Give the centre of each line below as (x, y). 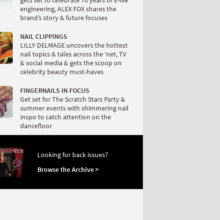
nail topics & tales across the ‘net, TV (73, 54)
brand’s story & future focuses (64, 18)
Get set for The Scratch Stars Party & (73, 99)
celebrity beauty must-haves (62, 72)
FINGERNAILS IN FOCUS (55, 90)
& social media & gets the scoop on (71, 63)
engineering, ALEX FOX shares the (68, 9)
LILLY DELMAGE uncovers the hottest (74, 45)
